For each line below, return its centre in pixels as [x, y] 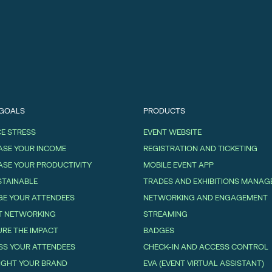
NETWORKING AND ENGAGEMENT [206, 198]
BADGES [159, 230]
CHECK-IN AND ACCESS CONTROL [206, 247]
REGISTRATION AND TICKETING [200, 148]
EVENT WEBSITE [172, 132]
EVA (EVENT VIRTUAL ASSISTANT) [204, 263]
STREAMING [165, 214]
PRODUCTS [164, 111]
